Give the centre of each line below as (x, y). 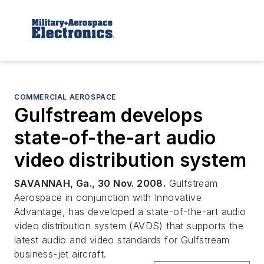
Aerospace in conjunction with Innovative (108, 197)
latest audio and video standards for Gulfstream (122, 240)
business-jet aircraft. (60, 254)
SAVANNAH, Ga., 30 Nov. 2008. (90, 183)
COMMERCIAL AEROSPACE (65, 97)
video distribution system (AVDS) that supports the (129, 225)
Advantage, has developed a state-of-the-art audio (130, 211)
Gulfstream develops (109, 115)
